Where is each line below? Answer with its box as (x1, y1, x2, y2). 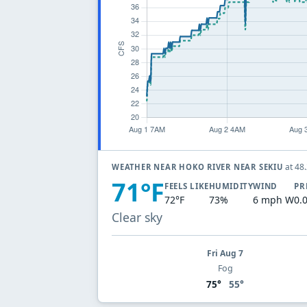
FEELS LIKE (164, 181, 209, 192)
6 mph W (253, 193, 295, 207)
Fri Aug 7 (207, 247, 244, 259)
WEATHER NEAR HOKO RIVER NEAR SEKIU (112, 162, 286, 173)
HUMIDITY (208, 181, 254, 192)
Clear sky (112, 208, 162, 225)
